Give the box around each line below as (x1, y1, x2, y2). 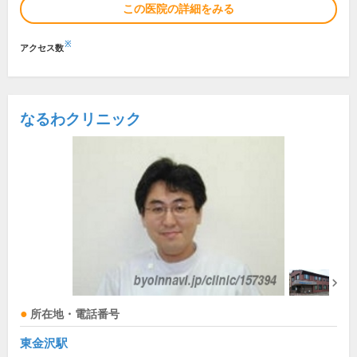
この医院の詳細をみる (123, 2, 234, 15)
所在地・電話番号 (30, 308, 120, 320)
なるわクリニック (20, 111, 141, 127)
